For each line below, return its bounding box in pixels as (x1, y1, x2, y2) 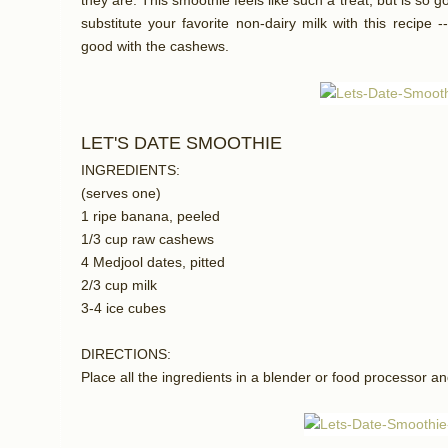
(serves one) (81, 186, 161, 202)
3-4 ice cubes (81, 301, 166, 317)
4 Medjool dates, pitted (81, 255, 225, 271)
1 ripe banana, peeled (81, 209, 220, 225)
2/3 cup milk (81, 278, 157, 294)
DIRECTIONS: (81, 347, 171, 363)
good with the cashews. (81, 39, 229, 55)
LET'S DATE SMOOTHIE (81, 133, 282, 154)
